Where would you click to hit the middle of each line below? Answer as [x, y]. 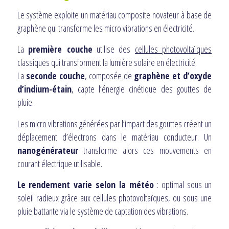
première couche [60, 49]
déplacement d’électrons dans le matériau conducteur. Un [114, 137]
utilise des [113, 49]
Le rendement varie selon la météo [85, 184]
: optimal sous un [183, 184]
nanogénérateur [48, 150]
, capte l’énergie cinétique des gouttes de [142, 89]
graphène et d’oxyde [173, 76]
